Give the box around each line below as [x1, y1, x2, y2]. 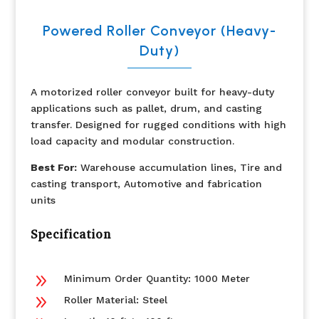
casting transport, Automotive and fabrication [30, 178, 262, 189]
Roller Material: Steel [63, 294, 167, 305]
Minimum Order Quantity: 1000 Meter [63, 273, 250, 284]
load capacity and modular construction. [30, 135, 234, 147]
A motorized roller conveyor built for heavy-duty [30, 86, 274, 98]
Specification [30, 226, 111, 243]
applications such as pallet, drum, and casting [30, 103, 262, 114]
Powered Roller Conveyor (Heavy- [42, 22, 276, 39]
